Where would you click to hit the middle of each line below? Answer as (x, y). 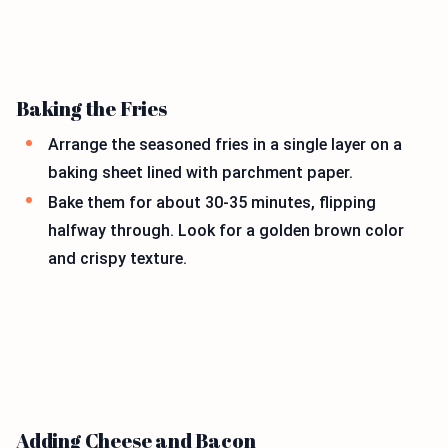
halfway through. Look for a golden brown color (226, 230)
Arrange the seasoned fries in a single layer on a (225, 145)
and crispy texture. (117, 258)
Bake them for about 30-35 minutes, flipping (212, 202)
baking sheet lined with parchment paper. (200, 173)
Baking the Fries (91, 109)
